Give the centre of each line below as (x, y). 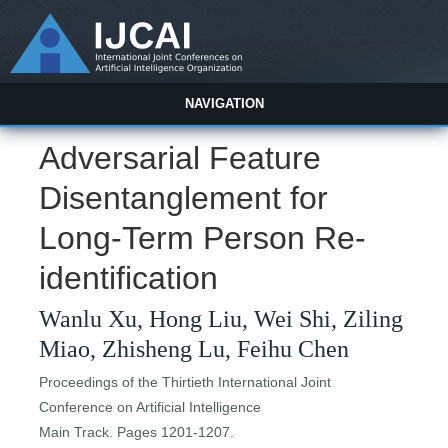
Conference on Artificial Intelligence (150, 407)
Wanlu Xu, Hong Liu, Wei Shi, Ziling (221, 319)
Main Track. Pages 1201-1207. (137, 432)
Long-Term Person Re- (203, 238)
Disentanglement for (184, 198)
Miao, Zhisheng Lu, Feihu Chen (194, 349)
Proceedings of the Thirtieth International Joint (185, 382)
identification (129, 278)
